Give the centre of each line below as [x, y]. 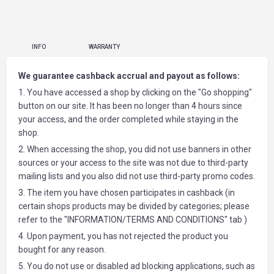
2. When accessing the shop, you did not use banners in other [135, 149]
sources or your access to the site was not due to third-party [133, 163]
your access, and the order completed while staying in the [128, 119]
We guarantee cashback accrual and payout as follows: [129, 76]
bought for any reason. [62, 250]
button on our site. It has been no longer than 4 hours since [130, 106]
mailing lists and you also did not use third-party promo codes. [137, 176]
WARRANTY [104, 47]
